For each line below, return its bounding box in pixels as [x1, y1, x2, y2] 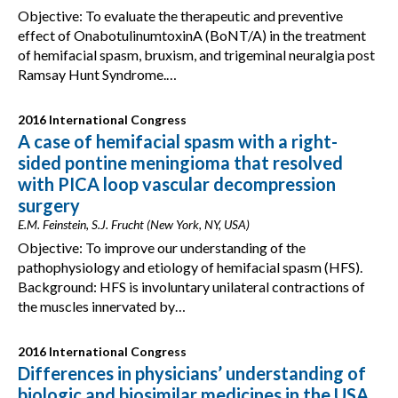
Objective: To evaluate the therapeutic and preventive [18, 7, 343, 24]
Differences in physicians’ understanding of [18, 362, 366, 384]
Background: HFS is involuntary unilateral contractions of [18, 278, 365, 295]
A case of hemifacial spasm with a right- [18, 131, 338, 152]
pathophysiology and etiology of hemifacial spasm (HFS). [18, 259, 362, 275]
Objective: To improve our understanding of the [18, 239, 306, 256]
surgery [18, 195, 80, 216]
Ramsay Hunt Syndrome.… [18, 66, 177, 83]
